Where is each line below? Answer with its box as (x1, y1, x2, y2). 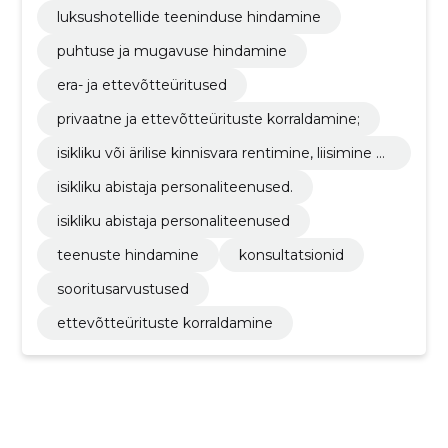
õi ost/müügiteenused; (56, 161, 215, 180)
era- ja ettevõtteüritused (56, 75, 227, 94)
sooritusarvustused (56, 279, 189, 298)
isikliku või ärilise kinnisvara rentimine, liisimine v (56, 143, 384, 162)
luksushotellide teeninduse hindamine (56, 7, 321, 26)
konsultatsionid (238, 245, 344, 264)
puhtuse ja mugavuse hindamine (56, 41, 287, 60)
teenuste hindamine (56, 245, 199, 264)
